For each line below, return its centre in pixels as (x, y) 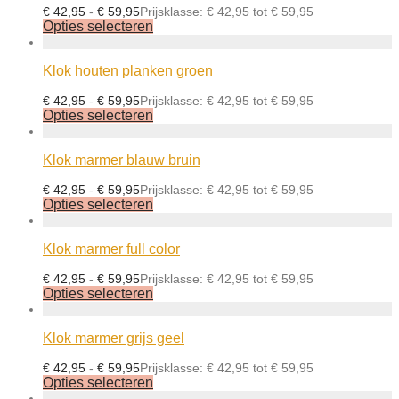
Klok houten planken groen (128, 71)
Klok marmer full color (111, 249)
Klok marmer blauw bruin (122, 160)
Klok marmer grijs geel (114, 338)
